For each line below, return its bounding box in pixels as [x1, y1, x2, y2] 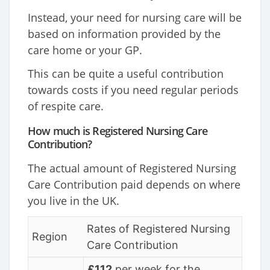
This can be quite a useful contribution [28, 66, 224, 81]
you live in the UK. [28, 193, 119, 209]
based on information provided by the [28, 27, 221, 42]
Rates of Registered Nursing [87, 222, 230, 236]
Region [32, 230, 67, 243]
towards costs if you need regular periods [28, 83, 239, 98]
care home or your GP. [28, 43, 142, 58]
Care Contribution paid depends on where [28, 177, 240, 192]
